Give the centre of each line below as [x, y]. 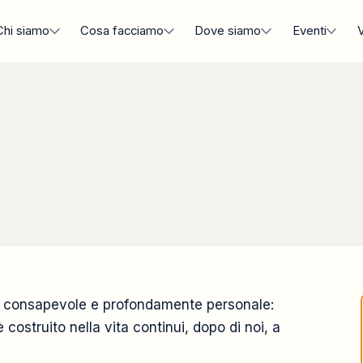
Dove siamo [228, 30]
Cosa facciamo [122, 30]
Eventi [309, 30]
